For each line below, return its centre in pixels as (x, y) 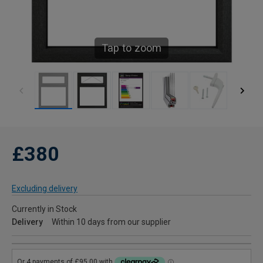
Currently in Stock (44, 209)
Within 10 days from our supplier (111, 222)
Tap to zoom (131, 48)
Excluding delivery (45, 189)
